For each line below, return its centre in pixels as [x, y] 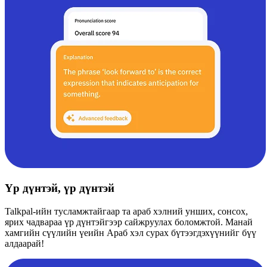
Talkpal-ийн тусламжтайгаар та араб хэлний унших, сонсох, [126, 211]
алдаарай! [24, 243]
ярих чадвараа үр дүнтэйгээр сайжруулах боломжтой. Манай [129, 222]
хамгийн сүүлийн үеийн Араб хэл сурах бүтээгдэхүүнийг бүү [131, 232]
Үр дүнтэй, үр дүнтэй [60, 188]
